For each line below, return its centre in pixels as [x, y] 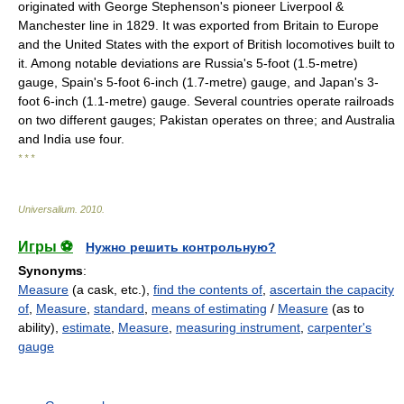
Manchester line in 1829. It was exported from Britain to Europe [198, 25]
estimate [87, 327]
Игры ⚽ [46, 247]
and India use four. [71, 139]
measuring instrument [238, 327]
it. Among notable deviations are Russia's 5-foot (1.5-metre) [188, 63]
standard [119, 308]
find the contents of [208, 289]
